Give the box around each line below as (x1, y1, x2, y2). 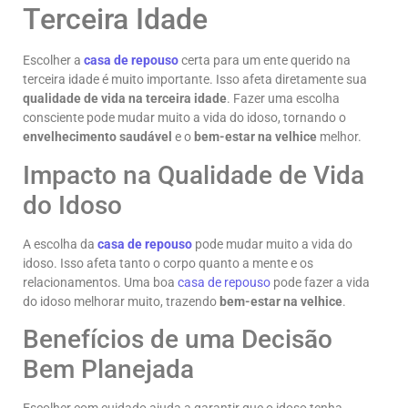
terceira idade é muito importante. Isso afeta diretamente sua (23, 72, 367, 87)
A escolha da (23, 236, 97, 251)
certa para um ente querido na (181, 53, 351, 68)
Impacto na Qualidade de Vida (23, 159, 364, 190)
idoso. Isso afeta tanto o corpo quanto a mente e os (23, 255, 313, 270)
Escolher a (23, 53, 84, 68)
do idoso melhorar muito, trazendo (23, 293, 219, 309)
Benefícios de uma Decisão (23, 324, 332, 355)
